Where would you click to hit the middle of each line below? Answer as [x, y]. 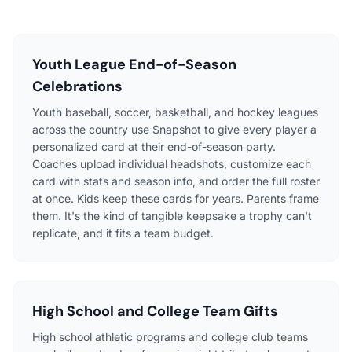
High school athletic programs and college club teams [170, 336]
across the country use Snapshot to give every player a [174, 129]
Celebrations [77, 86]
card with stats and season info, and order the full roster [176, 181]
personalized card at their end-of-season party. [154, 146]
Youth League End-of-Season [134, 64]
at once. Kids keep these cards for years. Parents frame [176, 198]
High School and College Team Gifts [155, 311]
